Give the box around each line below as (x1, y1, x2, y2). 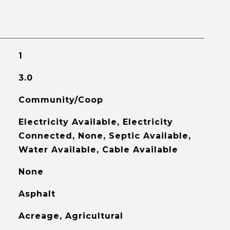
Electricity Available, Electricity (18, 117, 173, 127)
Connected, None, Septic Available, (18, 131, 191, 141)
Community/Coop (18, 95, 103, 105)
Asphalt (18, 189, 55, 199)
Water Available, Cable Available (18, 145, 178, 155)
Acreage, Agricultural (18, 211, 123, 221)
